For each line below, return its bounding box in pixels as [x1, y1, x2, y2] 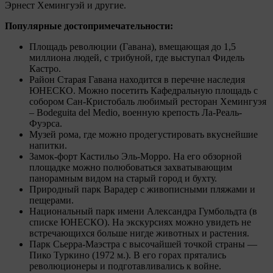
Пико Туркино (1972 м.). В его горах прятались [29, 250, 226, 261]
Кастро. [29, 63, 61, 74]
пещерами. [29, 195, 74, 206]
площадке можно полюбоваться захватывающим [29, 162, 232, 173]
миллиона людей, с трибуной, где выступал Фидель [29, 52, 244, 63]
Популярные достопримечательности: [5, 21, 173, 32]
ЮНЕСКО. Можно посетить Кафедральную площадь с [29, 85, 258, 96]
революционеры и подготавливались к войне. [29, 261, 221, 272]
